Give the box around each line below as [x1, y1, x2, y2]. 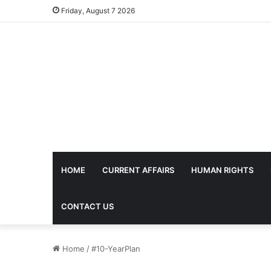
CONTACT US [61, 201, 114, 211]
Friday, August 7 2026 [59, 6, 135, 15]
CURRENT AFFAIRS [102, 165, 174, 175]
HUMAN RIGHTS [191, 165, 253, 175]
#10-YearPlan [91, 244, 140, 253]
